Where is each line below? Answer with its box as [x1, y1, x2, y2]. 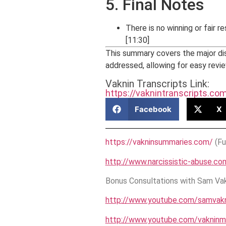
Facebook [135, 104, 172, 114]
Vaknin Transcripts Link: [105, 78, 209, 90]
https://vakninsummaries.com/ [105, 137, 213, 147]
